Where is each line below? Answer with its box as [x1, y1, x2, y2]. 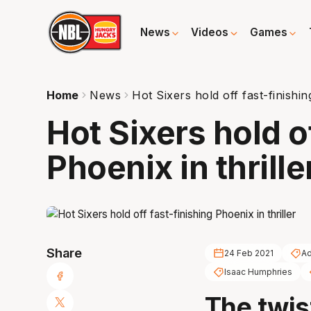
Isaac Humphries [224, 267, 292, 278]
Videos [191, 26, 229, 40]
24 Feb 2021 [224, 248, 274, 259]
